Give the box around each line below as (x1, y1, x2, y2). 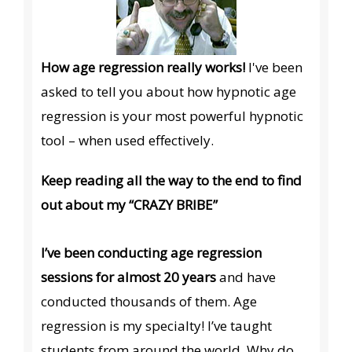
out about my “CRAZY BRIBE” (41, 196, 218, 214)
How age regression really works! (41, 58, 246, 77)
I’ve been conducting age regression (41, 244, 262, 262)
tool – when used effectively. (41, 131, 214, 150)
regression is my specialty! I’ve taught (41, 317, 273, 335)
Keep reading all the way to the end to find (41, 171, 302, 190)
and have (216, 268, 277, 287)
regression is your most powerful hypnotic (41, 107, 304, 126)
